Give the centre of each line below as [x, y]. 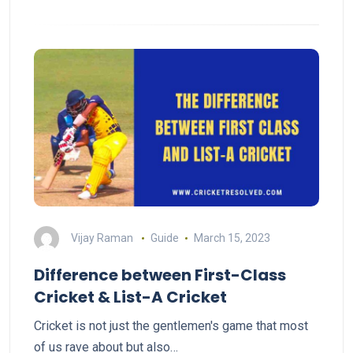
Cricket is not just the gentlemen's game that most [171, 326]
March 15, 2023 [232, 238]
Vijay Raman [102, 238]
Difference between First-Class [160, 275]
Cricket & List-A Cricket [130, 297]
